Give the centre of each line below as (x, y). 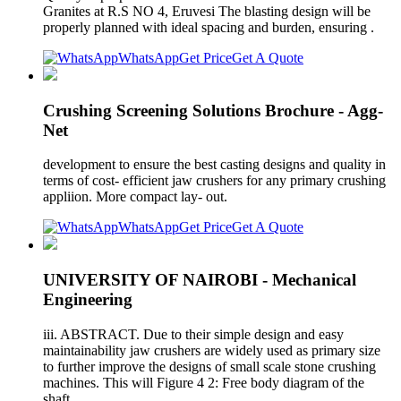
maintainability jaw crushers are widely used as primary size (212, 350)
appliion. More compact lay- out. (135, 197)
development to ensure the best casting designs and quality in (214, 165)
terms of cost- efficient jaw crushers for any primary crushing (214, 181)
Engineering (88, 300)
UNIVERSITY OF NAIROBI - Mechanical (200, 280)
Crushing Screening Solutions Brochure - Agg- (213, 110)
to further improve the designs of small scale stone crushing (209, 366)
